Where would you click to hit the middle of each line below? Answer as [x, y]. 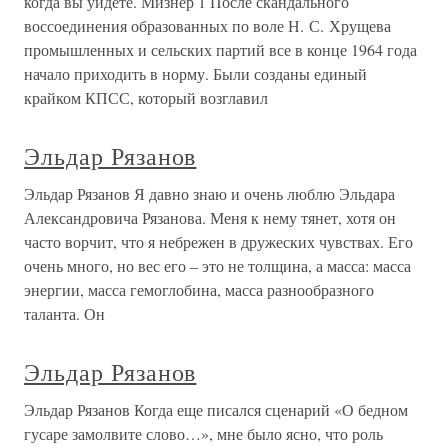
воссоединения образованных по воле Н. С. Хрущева [207, 25]
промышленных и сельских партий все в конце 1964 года [220, 49]
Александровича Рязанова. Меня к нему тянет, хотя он [210, 217]
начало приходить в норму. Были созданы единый [195, 73]
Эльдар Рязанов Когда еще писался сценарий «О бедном [216, 409]
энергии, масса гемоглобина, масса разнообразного [199, 289]
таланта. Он [64, 313]
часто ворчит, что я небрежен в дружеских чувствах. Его [218, 241]
